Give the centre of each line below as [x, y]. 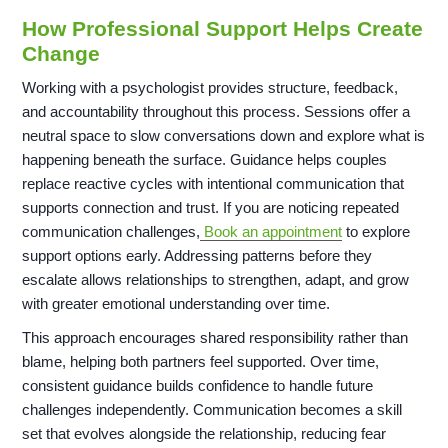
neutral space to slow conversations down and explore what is [224, 136]
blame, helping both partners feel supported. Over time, [201, 362]
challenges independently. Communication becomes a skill [212, 410]
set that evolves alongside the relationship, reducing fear [204, 434]
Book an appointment [271, 232]
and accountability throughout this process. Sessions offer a [216, 112]
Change [61, 54]
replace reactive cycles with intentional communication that [213, 184]
